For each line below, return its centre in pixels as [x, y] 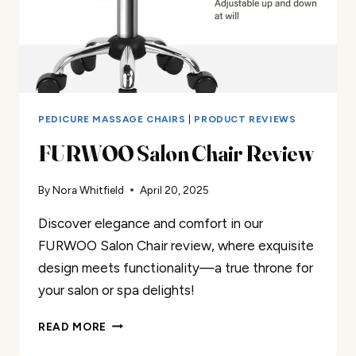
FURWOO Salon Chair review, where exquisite [176, 245]
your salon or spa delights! [116, 290]
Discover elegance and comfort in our [151, 223]
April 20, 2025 [175, 190]
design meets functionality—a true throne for [176, 267]
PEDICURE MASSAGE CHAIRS [112, 120]
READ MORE [73, 326]
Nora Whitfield [89, 190]
